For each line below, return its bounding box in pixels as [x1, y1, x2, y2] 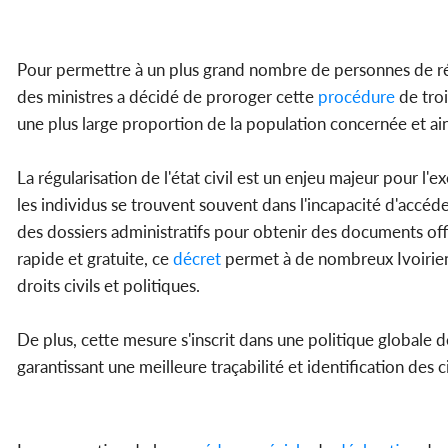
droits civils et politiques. [17, 275, 200, 297]
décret [169, 248, 221, 270]
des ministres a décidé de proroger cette [17, 86, 314, 108]
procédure [314, 86, 395, 108]
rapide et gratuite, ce [17, 248, 169, 270]
